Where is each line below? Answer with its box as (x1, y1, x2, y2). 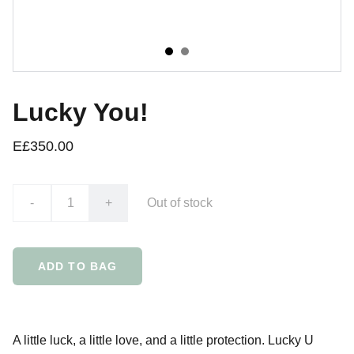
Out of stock (147, 196, 213, 209)
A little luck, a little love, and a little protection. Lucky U (13, 333, 314, 347)
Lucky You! (13, 98, 149, 126)
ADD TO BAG (38, 260, 118, 273)
